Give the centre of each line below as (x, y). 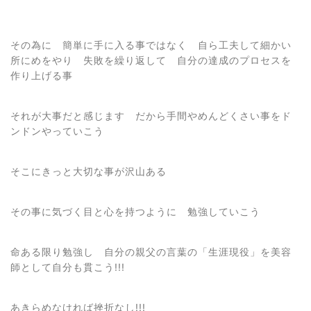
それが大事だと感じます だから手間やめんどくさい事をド (151, 116)
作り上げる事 (42, 76)
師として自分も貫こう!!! (68, 267)
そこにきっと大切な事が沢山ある (94, 171)
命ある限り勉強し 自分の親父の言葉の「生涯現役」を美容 (151, 252)
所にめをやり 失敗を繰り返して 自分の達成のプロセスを (151, 60)
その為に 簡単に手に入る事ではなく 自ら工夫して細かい (151, 45)
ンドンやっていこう (62, 131)
